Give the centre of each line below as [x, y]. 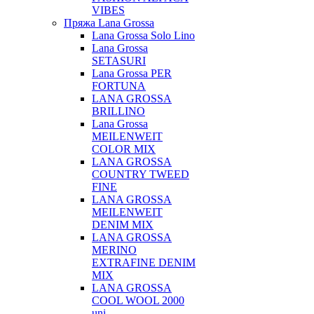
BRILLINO [118, 111]
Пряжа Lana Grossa [109, 23]
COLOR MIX [124, 149]
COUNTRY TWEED [141, 174]
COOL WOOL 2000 [138, 300]
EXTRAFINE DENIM [144, 262]
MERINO [114, 250]
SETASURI [119, 61]
